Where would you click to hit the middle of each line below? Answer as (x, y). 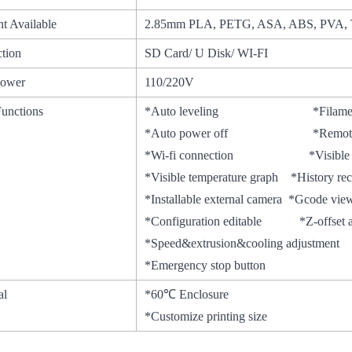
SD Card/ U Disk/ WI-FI (207, 53)
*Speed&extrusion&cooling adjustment (242, 244)
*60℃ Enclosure (187, 295)
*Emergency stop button (205, 266)
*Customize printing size (206, 317)
